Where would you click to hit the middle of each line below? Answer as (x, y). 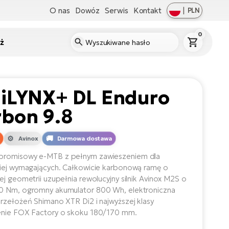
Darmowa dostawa (85, 138)
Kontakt (147, 10)
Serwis (117, 10)
